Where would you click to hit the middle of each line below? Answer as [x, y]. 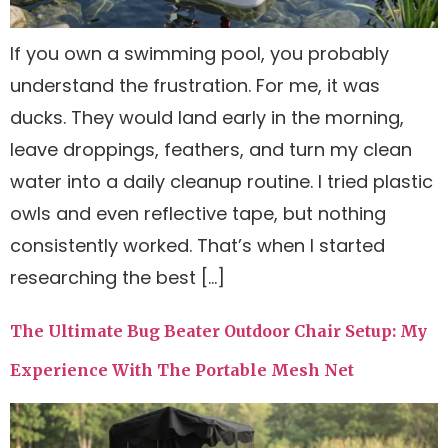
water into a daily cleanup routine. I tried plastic [221, 182]
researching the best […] [117, 278]
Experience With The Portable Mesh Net [182, 369]
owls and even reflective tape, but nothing [198, 214]
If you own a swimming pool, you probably [199, 54]
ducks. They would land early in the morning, [207, 118]
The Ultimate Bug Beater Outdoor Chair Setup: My [218, 330]
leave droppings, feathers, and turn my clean [211, 150]
